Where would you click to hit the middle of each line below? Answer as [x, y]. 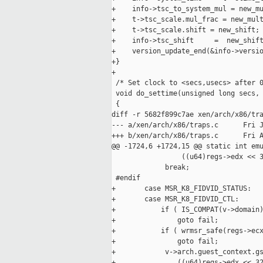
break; [151, 168]
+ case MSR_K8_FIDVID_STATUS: [181, 189]
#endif [126, 178]
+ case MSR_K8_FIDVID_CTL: [175, 199]
